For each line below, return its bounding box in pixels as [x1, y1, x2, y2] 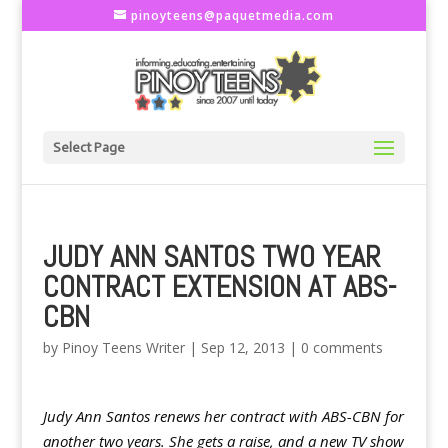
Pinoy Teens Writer [61, 338, 185, 357]
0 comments [300, 338, 383, 357]
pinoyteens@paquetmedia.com [130, 7, 334, 24]
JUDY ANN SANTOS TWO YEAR [42, 238, 381, 276]
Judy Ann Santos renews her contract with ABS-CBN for [42, 406, 404, 426]
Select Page [52, 139, 125, 156]
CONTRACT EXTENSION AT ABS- [42, 268, 397, 306]
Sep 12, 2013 [200, 338, 285, 357]
